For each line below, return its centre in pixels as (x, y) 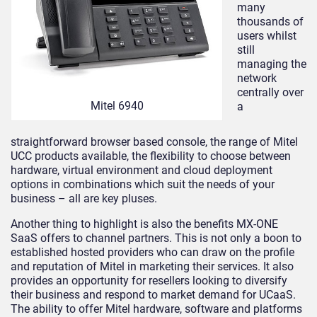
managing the (272, 64)
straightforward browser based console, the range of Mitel (154, 142)
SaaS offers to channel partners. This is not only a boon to (156, 238)
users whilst (267, 36)
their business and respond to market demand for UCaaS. (153, 294)
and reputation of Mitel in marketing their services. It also (152, 266)
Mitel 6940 (117, 105)
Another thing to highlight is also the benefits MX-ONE (144, 224)
